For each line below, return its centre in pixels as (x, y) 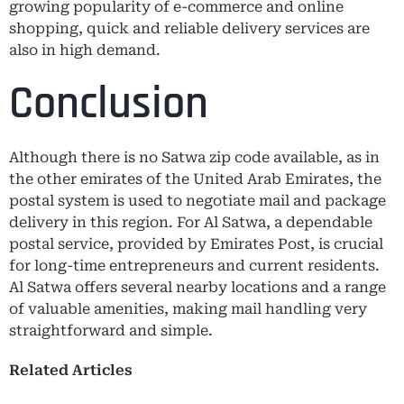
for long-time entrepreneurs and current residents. (194, 265)
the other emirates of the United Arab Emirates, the (195, 179)
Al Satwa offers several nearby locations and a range (197, 287)
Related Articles (71, 370)
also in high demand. (85, 50)
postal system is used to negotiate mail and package (197, 200)
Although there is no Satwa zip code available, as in (194, 157)
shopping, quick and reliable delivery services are (189, 28)
